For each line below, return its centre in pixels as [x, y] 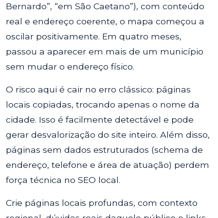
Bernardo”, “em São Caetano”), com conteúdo [105, 6]
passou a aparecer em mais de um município [105, 51]
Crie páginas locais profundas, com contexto [102, 203]
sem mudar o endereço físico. [70, 66]
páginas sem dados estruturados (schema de [104, 150]
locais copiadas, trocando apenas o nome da [103, 104]
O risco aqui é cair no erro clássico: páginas [98, 89]
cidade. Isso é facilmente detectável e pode [100, 119]
